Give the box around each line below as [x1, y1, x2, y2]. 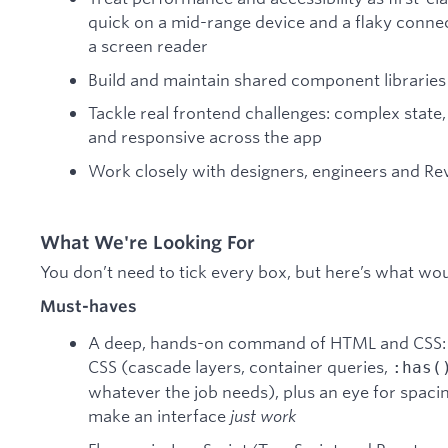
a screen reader [88, 34, 208, 56]
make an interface [88, 405, 230, 427]
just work [230, 405, 296, 427]
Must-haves [40, 295, 137, 316]
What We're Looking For [40, 230, 255, 253]
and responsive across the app [88, 126, 322, 148]
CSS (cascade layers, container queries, [88, 356, 392, 378]
